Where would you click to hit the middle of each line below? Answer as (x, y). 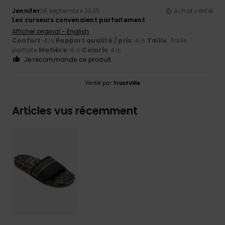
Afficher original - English (50, 31)
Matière (53, 50)
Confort (26, 40)
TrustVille (127, 83)
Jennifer (26, 11)
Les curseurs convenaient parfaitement (79, 20)
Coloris (95, 50)
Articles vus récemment (75, 110)
